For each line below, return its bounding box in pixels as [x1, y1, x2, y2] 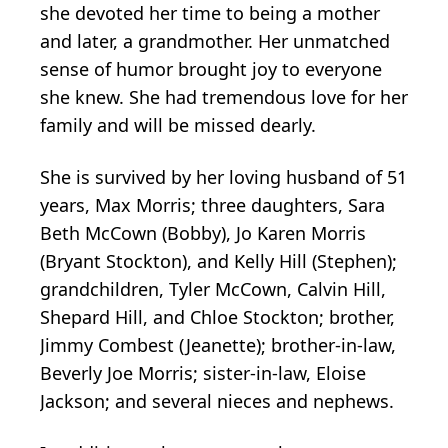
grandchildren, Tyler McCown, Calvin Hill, [40, 277, 386, 302]
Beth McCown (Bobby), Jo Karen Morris [40, 221, 366, 246]
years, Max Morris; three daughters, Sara [40, 193, 385, 218]
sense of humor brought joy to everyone [40, 57, 382, 82]
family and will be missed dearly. [40, 113, 316, 138]
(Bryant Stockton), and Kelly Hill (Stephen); [40, 249, 397, 274]
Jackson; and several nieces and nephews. [40, 389, 394, 414]
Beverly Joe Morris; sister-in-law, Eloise [40, 361, 366, 386]
